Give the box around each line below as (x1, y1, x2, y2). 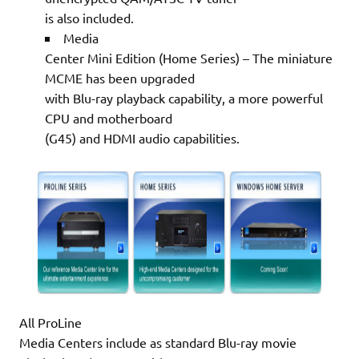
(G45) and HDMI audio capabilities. (45, 129, 240, 146)
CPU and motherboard (45, 109, 172, 126)
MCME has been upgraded (45, 69, 195, 86)
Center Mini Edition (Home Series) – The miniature (45, 49, 333, 66)
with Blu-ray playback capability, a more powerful (45, 89, 323, 106)
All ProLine (19, 313, 82, 330)
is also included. (45, 9, 134, 26)
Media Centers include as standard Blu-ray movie (19, 333, 296, 350)
